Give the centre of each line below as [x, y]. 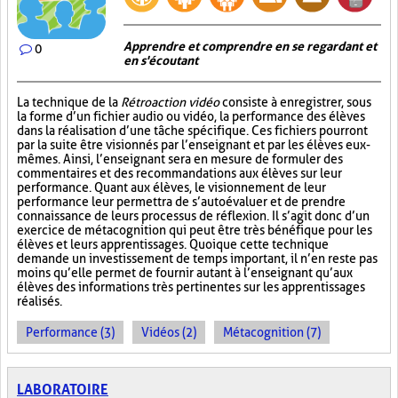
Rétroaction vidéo [170, 102]
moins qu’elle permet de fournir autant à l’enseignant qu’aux [185, 273]
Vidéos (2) [169, 332]
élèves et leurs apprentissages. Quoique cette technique [173, 244]
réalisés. [40, 301]
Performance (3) [70, 332]
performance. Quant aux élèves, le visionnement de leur [171, 187]
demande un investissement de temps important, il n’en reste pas [197, 259]
